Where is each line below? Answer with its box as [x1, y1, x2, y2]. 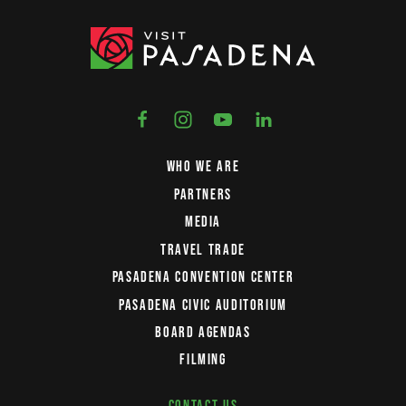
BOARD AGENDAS [155, 323, 251, 340]
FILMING [179, 351, 227, 368]
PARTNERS [173, 185, 233, 202]
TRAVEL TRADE [160, 240, 246, 257]
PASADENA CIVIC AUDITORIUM [118, 295, 288, 313]
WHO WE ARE [166, 158, 240, 175]
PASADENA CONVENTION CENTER [111, 268, 295, 285]
